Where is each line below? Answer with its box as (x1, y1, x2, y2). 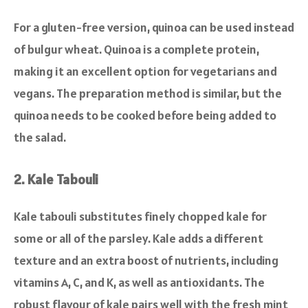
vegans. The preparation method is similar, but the (14, 85, 282, 101)
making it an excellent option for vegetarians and (14, 63, 277, 79)
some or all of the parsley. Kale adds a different (14, 230, 263, 246)
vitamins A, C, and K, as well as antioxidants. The (14, 274, 265, 290)
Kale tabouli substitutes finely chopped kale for (14, 208, 267, 224)
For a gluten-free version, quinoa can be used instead (14, 19, 294, 35)
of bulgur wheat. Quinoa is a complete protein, (14, 41, 259, 57)
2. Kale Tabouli (14, 170, 98, 188)
